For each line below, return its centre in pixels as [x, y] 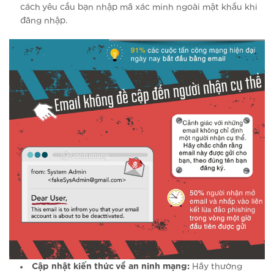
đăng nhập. [44, 21]
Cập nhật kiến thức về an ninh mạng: [111, 266]
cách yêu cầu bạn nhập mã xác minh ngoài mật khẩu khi [139, 8]
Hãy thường [216, 266]
